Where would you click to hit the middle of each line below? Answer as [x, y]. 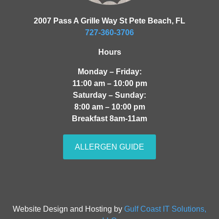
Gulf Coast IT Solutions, [165, 209]
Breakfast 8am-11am [109, 119]
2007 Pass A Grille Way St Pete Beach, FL [109, 21]
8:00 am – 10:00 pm [109, 107]
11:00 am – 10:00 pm [109, 84]
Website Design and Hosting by [68, 209]
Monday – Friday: [109, 72]
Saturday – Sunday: [109, 95]
